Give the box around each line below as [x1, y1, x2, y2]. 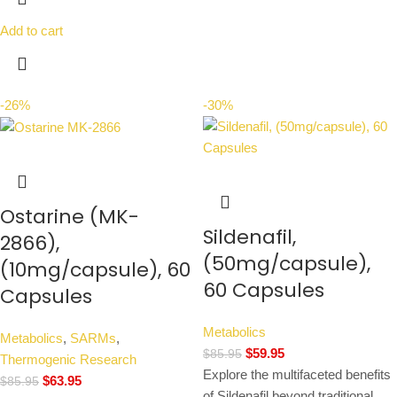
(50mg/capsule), [203, 250, 370, 277]
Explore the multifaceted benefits [203, 367, 391, 382]
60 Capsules [203, 276, 324, 304]
